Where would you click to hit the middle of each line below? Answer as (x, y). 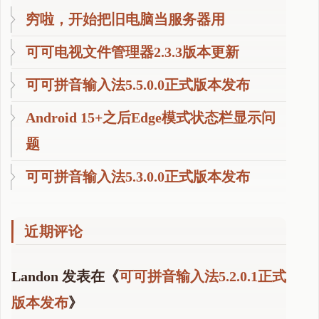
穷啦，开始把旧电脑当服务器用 (125, 20)
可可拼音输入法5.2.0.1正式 (203, 277)
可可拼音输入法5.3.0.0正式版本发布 (138, 177)
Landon (35, 277)
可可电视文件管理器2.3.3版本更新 (132, 52)
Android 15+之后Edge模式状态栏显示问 (151, 118)
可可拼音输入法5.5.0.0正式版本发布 (138, 85)
